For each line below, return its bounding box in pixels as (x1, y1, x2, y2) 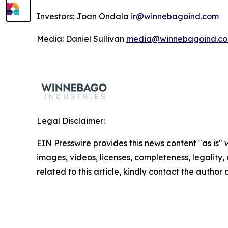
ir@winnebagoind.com (131, 11, 219, 21)
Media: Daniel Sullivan (37, 34, 126, 44)
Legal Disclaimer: (37, 116, 105, 126)
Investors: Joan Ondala (37, 11, 131, 21)
